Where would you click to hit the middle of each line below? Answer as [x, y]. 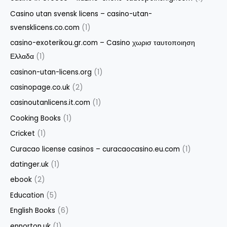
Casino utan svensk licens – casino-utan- [81, 14]
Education [27, 195]
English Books [33, 211]
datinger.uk [29, 164]
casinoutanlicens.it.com [50, 103]
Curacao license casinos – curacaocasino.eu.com [95, 149]
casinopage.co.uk [40, 87]
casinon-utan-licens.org [51, 72]
